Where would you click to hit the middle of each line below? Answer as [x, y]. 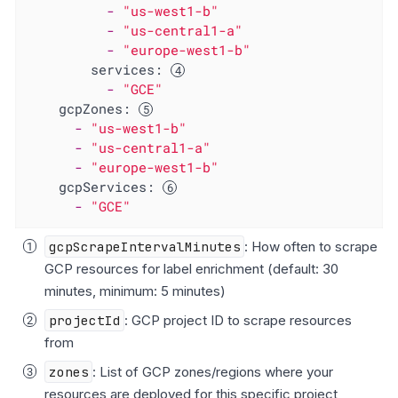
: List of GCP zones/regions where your [213, 371]
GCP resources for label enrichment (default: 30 [191, 268]
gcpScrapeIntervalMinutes [144, 246]
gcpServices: [107, 187]
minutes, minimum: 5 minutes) [135, 291]
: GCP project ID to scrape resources [239, 320]
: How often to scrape [311, 246]
